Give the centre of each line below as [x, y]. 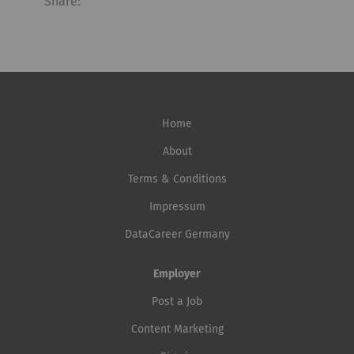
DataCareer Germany [177, 235]
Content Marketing [177, 330]
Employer [177, 275]
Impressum [177, 207]
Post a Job [177, 302]
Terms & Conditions [177, 180]
